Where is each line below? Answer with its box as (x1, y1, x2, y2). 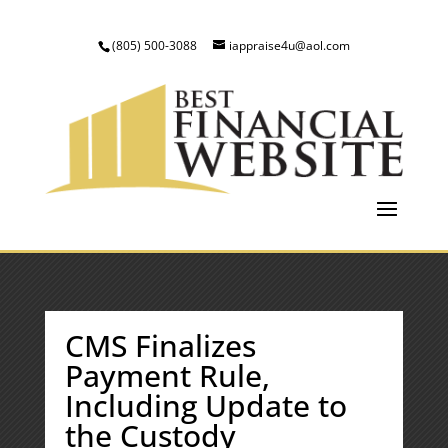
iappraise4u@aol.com (228, 37, 350, 54)
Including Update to (64, 385, 347, 427)
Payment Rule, (64, 355, 270, 397)
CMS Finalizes (64, 325, 256, 367)
